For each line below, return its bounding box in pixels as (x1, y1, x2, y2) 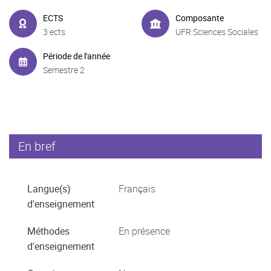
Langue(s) (27, 182, 71, 195)
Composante (175, 11, 224, 24)
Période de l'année (43, 50, 110, 62)
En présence (119, 224, 170, 238)
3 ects (43, 25, 65, 38)
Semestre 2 (43, 64, 85, 76)
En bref (18, 138, 56, 154)
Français (119, 182, 155, 195)
